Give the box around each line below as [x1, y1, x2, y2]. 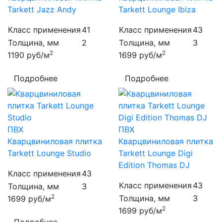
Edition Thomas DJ [118, 160, 190, 170]
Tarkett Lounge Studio [7, 148, 91, 158]
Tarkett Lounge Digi [118, 148, 193, 158]
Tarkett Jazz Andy [7, 4, 76, 14]
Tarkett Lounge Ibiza [118, 4, 196, 14]
